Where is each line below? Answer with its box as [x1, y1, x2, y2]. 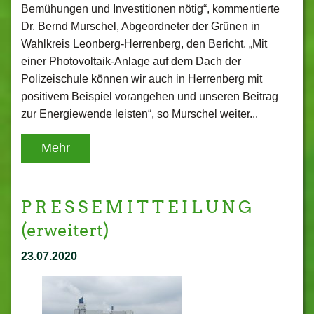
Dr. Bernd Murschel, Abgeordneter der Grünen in [21, 20, 260, 32]
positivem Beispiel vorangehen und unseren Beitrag [21, 90, 278, 102]
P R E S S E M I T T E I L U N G [21, 197, 252, 217]
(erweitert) [21, 220, 109, 240]
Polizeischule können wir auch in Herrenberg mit [21, 73, 262, 85]
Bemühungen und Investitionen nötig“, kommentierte [21, 3, 280, 15]
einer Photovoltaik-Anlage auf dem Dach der [21, 55, 241, 67]
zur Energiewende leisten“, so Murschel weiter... [21, 108, 258, 120]
